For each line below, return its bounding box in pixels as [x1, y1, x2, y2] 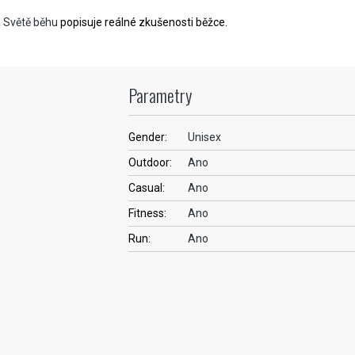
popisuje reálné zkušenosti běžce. [58, 16, 227, 29]
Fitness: [128, 207, 167, 219]
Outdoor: [128, 156, 173, 169]
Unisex [188, 131, 222, 143]
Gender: [128, 131, 168, 143]
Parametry [128, 82, 193, 108]
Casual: [128, 181, 166, 194]
